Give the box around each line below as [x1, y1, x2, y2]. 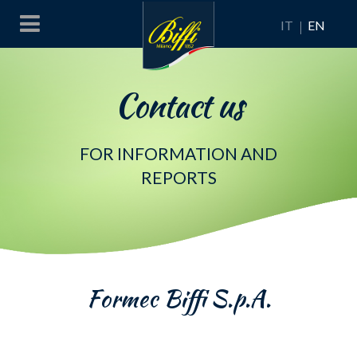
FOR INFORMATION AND [80, 143, 277, 164]
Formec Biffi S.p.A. [86, 281, 271, 316]
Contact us [114, 82, 243, 130]
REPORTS [140, 167, 217, 188]
